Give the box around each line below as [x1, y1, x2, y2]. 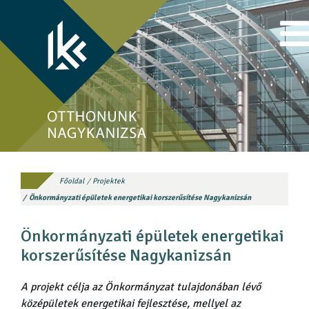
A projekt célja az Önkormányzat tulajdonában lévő [21, 280, 261, 294]
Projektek [92, 176, 125, 186]
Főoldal [59, 176, 85, 186]
